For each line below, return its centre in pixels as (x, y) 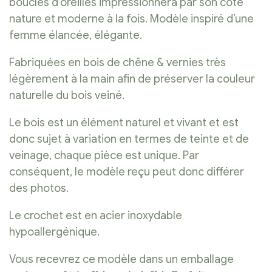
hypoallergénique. (54, 232)
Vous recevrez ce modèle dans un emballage (121, 260)
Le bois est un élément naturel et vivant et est (124, 123)
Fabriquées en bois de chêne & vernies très (117, 63)
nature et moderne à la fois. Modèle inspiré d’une (131, 19)
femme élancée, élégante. (76, 36)
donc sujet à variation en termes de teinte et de (129, 139)
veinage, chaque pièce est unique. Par (104, 156)
